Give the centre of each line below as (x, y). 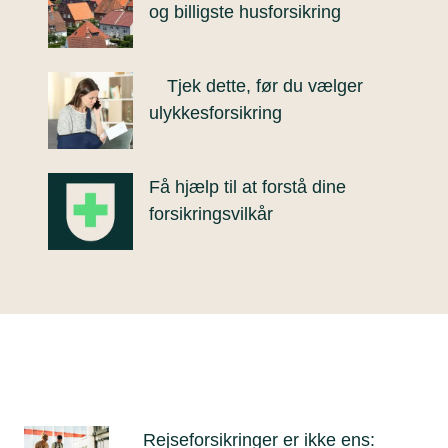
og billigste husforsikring (245, 12)
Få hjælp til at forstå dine (247, 187)
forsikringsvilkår (211, 214)
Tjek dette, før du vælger (265, 86)
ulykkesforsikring (215, 113)
